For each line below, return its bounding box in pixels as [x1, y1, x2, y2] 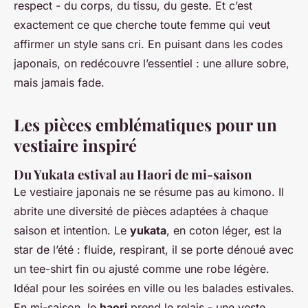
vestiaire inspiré [14, 134, 137, 157]
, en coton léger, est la [166, 223, 282, 238]
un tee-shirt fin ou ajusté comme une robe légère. [14, 262, 269, 276]
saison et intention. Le [14, 223, 130, 238]
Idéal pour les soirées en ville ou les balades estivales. [14, 281, 294, 296]
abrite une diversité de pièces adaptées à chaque [14, 204, 268, 219]
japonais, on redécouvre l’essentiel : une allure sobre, [14, 56, 289, 71]
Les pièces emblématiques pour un [14, 113, 277, 136]
